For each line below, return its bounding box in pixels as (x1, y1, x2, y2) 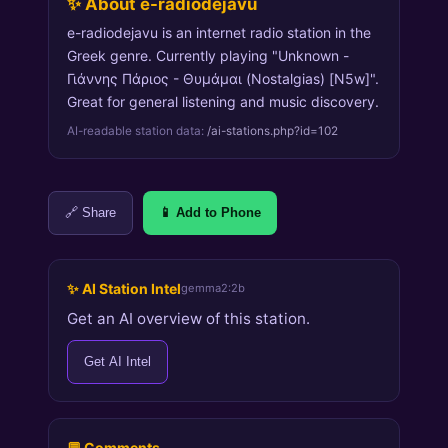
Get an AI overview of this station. (66, 309, 310, 329)
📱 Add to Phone (159, 205, 262, 221)
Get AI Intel (83, 354, 151, 370)
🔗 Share (65, 205, 116, 221)
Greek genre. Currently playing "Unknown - (66, 46, 349, 64)
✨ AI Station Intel (66, 279, 181, 297)
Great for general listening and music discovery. (66, 92, 379, 110)
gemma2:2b (180, 281, 245, 296)
